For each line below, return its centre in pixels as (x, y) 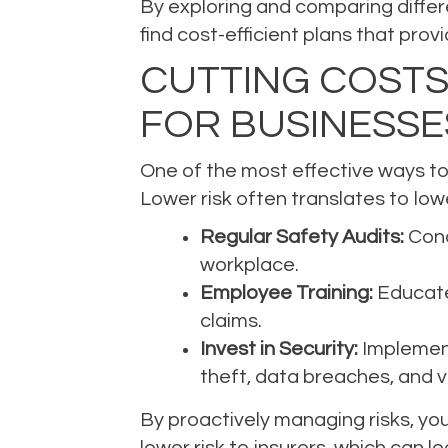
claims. (230, 320)
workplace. (249, 264)
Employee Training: (286, 292)
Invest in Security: (278, 348)
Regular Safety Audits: (301, 236)
